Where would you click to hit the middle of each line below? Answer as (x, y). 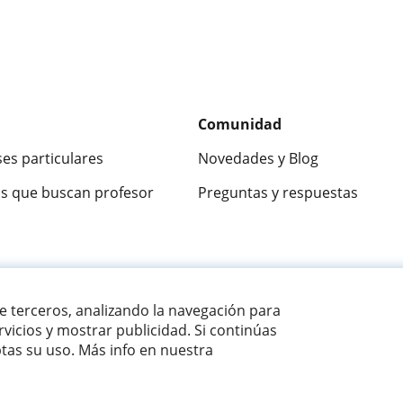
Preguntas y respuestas (278, 193)
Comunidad (240, 125)
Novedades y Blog (258, 159)
